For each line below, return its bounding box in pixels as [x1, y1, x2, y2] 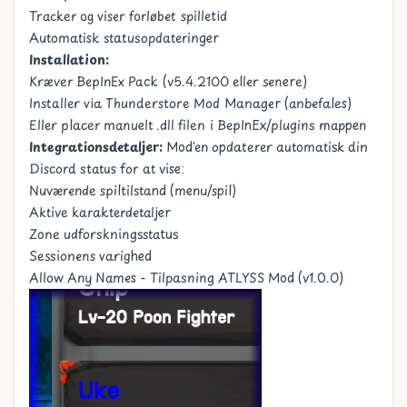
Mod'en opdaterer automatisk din [163, 137, 368, 156]
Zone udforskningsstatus [29, 224, 178, 243]
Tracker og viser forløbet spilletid [29, 6, 227, 25]
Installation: [29, 50, 109, 69]
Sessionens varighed [29, 246, 152, 265]
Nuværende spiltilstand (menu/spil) [29, 181, 236, 200]
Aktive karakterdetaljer [29, 203, 171, 222]
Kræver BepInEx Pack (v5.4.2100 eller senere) [29, 72, 307, 91]
